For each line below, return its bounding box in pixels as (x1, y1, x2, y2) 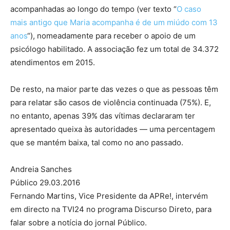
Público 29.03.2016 (10, 177, 80, 187)
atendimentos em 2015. (10, 57, 95, 67)
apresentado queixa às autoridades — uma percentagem (10, 124, 215, 134)
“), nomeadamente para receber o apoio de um (27, 30, 196, 41)
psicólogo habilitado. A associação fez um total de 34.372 (10, 44, 219, 54)
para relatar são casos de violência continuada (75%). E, (10, 97, 211, 107)
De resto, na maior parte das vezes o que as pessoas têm (10, 84, 218, 94)
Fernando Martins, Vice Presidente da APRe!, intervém (10, 190, 208, 201)
